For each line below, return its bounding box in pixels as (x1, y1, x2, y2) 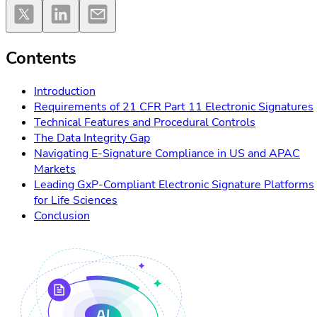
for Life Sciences (34, 192, 117, 208)
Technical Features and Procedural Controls (34, 114, 255, 130)
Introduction (34, 83, 96, 99)
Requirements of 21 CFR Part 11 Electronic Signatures (34, 98, 313, 115)
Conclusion (34, 207, 90, 224)
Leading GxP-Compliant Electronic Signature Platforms (34, 176, 314, 192)
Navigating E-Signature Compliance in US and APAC (34, 145, 300, 161)
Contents (6, 46, 76, 69)
